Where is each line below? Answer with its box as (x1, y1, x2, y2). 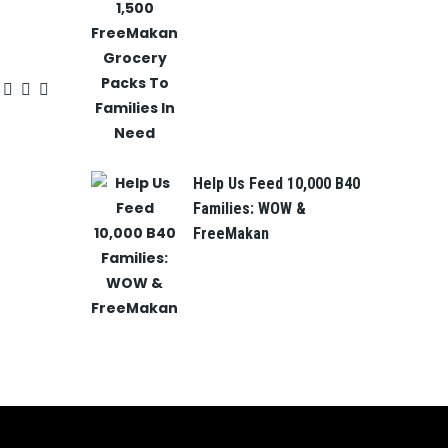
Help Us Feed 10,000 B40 (193, 174, 360, 193)
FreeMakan (193, 224, 269, 243)
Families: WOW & (193, 199, 306, 218)
